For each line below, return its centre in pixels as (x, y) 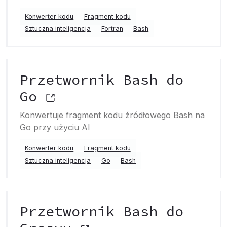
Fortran (112, 29)
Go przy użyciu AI (55, 127)
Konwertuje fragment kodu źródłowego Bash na (112, 115)
